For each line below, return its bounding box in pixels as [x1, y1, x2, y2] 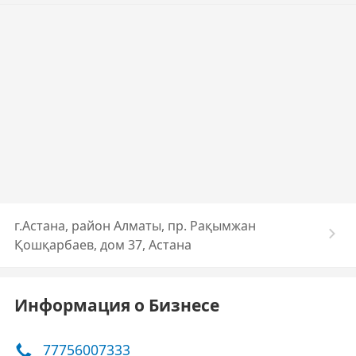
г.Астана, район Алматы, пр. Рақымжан [14, 217, 256, 234]
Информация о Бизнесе [14, 294, 219, 316]
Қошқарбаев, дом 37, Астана [14, 236, 192, 253]
